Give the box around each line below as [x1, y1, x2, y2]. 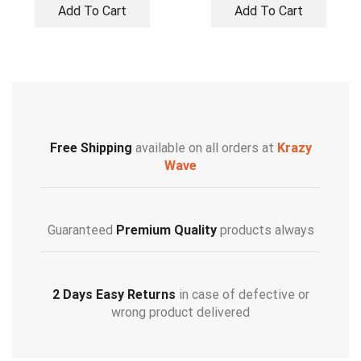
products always [216, 222, 314, 239]
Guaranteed [47, 222, 116, 239]
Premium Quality [115, 222, 217, 239]
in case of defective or [175, 287, 309, 303]
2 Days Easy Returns [52, 287, 176, 303]
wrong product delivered [111, 305, 250, 321]
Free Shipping [49, 140, 132, 156]
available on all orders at [131, 140, 277, 156]
